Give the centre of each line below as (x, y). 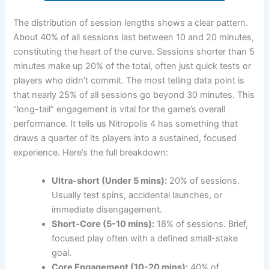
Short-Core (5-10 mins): (103, 224)
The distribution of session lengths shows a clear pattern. (131, 23)
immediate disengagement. (107, 209)
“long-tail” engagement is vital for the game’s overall (119, 109)
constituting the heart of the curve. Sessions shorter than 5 (134, 51)
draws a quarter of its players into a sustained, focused (125, 138)
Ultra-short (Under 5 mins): (110, 180)
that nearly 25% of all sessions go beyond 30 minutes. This (134, 95)
